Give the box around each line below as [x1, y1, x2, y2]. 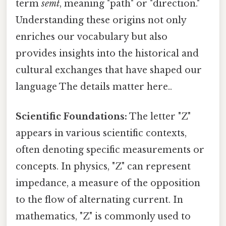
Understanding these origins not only [16, 14, 186, 26]
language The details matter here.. [16, 81, 172, 92]
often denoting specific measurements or [16, 144, 204, 156]
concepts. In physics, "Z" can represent [16, 161, 191, 173]
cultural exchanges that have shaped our [16, 64, 202, 76]
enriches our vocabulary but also [16, 31, 167, 42]
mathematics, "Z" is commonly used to [16, 211, 191, 222]
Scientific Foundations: [16, 111, 127, 123]
